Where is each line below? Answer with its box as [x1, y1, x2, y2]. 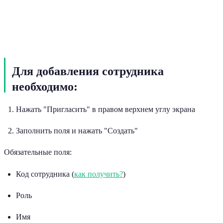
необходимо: [12, 80, 78, 93]
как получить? [74, 169, 123, 178]
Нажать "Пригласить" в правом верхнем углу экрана [16, 105, 195, 113]
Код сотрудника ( [16, 169, 74, 178]
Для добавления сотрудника [12, 64, 164, 78]
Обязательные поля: [4, 147, 72, 156]
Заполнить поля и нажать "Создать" [16, 126, 138, 135]
